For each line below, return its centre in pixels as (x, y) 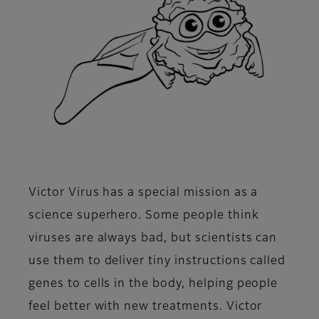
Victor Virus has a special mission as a (143, 193)
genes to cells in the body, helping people (153, 284)
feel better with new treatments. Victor (146, 307)
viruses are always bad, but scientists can (153, 238)
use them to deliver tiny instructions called (157, 261)
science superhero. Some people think (144, 215)
